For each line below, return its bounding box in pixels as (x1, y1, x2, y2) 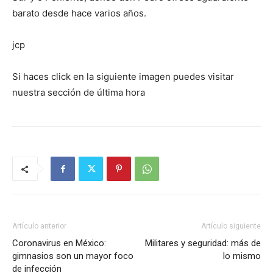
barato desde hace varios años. (12, 7, 146, 19)
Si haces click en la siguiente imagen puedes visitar (12, 71, 234, 82)
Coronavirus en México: (12, 238, 106, 249)
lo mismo (223, 250, 261, 261)
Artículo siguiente (201, 222, 261, 230)
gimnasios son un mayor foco (12, 250, 133, 261)
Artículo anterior (12, 222, 66, 230)
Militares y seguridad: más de (145, 238, 261, 249)
